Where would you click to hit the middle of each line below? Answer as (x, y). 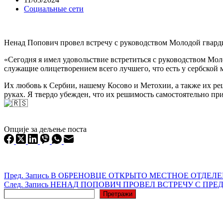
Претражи (118, 194)
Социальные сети (54, 8)
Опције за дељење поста (45, 129)
